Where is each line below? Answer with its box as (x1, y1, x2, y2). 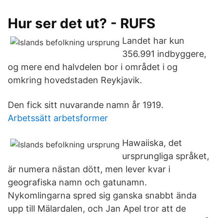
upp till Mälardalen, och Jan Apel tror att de (8, 203, 186, 214)
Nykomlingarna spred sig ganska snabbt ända (8, 190, 197, 200)
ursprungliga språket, (122, 151, 209, 161)
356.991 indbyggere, (122, 49, 206, 59)
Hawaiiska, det (122, 138, 182, 148)
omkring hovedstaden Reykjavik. (8, 75, 142, 85)
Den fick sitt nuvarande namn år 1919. (8, 100, 163, 110)
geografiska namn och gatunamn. (8, 177, 147, 187)
